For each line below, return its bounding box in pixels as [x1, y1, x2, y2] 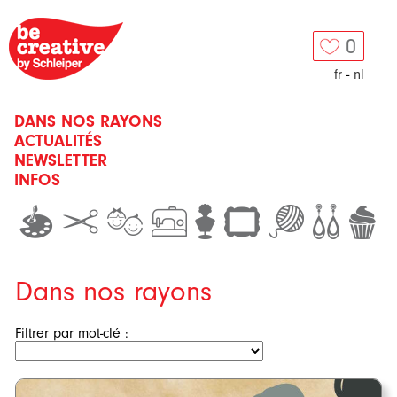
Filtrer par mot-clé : [15, 325, 128, 341]
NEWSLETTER [14, 151, 107, 170]
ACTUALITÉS [14, 131, 102, 151]
